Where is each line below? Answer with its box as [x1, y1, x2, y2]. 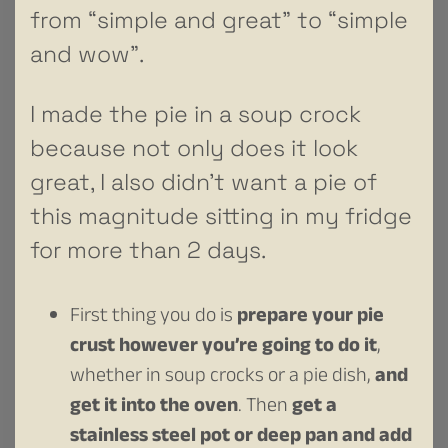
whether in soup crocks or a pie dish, [70, 360, 375, 395]
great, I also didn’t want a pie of [30, 166, 377, 197]
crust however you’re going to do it [70, 330, 377, 365]
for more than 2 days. [30, 234, 266, 265]
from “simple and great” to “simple [30, 4, 408, 35]
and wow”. [30, 38, 144, 69]
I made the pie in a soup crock [30, 98, 361, 129]
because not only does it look [30, 132, 358, 163]
